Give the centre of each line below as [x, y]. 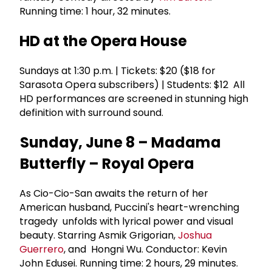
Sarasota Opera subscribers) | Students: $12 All [132, 85]
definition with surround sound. [94, 113]
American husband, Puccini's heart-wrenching [129, 207]
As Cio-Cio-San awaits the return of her [114, 193]
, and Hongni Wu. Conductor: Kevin [145, 249]
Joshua [195, 235]
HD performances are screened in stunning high [134, 99]
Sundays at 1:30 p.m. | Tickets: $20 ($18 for [117, 71]
